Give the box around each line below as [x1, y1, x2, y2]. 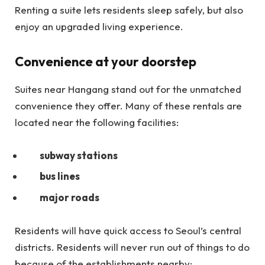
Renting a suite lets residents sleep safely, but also [15, 3, 243, 16]
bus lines [40, 170, 80, 183]
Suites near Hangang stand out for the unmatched [15, 82, 241, 95]
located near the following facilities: [15, 115, 181, 128]
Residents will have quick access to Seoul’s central [15, 224, 241, 237]
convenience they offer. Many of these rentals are [15, 99, 242, 112]
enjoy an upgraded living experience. [15, 20, 183, 33]
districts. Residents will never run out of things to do [15, 240, 250, 253]
